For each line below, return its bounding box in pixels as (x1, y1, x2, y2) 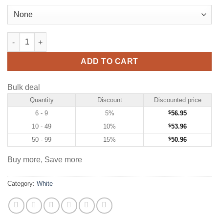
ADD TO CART (81, 57, 138, 66)
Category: (7, 180, 37, 188)
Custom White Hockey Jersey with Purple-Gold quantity (7, 33, 193, 42)
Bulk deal (7, 83, 40, 91)
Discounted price (153, 96, 201, 104)
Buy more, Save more (7, 155, 82, 164)
